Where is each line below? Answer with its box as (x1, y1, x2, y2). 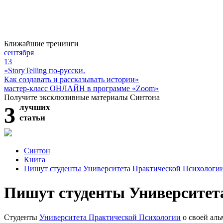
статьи (19, 112, 45, 122)
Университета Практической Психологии (39, 213, 181, 222)
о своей (181, 213, 210, 222)
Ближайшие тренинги (4, 39, 79, 48)
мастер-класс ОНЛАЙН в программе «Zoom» (4, 84, 159, 93)
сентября (4, 48, 34, 57)
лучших (19, 102, 50, 112)
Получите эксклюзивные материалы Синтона (4, 93, 160, 102)
